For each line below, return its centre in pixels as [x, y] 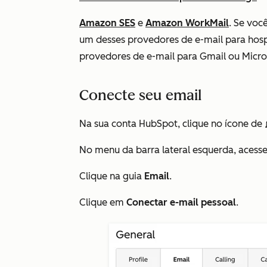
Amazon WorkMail [187, 23]
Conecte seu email [140, 95]
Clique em [103, 202]
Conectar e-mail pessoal [181, 202]
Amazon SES [107, 23]
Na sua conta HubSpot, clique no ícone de [172, 124]
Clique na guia [112, 176]
